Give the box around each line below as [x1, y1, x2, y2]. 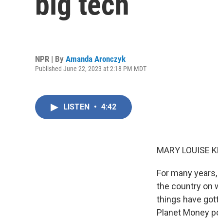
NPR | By [35, 54, 66, 64]
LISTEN [63, 102, 91, 111]
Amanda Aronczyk [66, 54, 126, 64]
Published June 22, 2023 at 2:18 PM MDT [35, 64, 146, 73]
